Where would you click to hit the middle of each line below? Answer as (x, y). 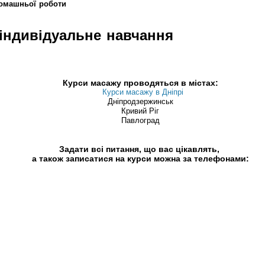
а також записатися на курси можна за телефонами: (140, 159)
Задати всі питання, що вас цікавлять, (140, 149)
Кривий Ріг (140, 111)
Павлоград (140, 121)
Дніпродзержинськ (140, 102)
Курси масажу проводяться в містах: (140, 83)
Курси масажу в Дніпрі (143, 92)
